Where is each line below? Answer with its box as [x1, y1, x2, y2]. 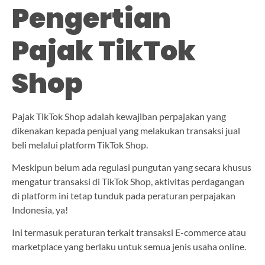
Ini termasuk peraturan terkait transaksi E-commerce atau [12, 227, 246, 238]
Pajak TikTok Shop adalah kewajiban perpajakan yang [12, 110, 226, 122]
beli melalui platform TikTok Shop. [12, 138, 150, 150]
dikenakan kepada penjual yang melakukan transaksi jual [12, 124, 240, 136]
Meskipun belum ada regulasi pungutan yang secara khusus [12, 161, 251, 173]
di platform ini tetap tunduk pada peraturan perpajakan [12, 189, 235, 201]
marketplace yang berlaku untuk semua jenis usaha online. [12, 241, 248, 253]
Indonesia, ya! [12, 203, 68, 215]
